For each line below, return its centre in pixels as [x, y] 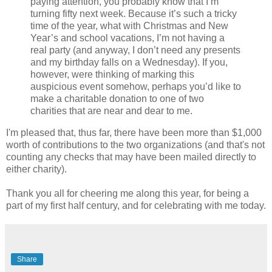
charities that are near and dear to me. [111, 111]
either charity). [36, 169]
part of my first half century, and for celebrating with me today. [136, 205]
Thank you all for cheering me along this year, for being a [127, 193]
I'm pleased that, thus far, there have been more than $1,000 [134, 132]
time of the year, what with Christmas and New [129, 26]
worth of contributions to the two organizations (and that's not [135, 144]
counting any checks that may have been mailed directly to [131, 157]
